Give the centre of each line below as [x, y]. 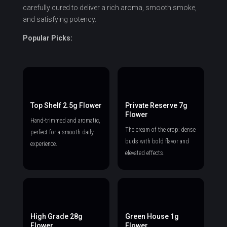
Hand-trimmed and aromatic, [65, 120]
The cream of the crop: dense [160, 129]
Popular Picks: [47, 38]
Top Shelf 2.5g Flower [66, 105]
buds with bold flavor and [157, 141]
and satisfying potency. [59, 19]
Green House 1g [152, 216]
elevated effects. [145, 153]
